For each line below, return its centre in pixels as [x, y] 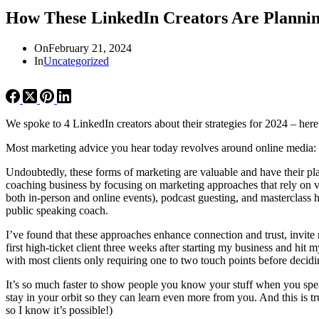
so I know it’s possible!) [59, 310]
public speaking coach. [57, 210]
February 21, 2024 [90, 48]
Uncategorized [76, 61]
